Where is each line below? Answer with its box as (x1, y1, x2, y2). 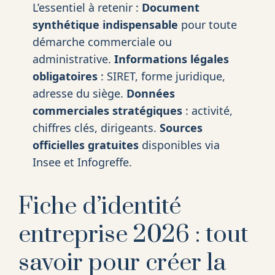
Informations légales (114, 52, 229, 67)
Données (126, 86, 175, 101)
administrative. (32, 52, 114, 67)
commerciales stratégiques (32, 103, 182, 118)
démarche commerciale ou (32, 34, 172, 50)
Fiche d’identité (18, 192, 181, 222)
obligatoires (32, 69, 98, 84)
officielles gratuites (32, 137, 139, 153)
